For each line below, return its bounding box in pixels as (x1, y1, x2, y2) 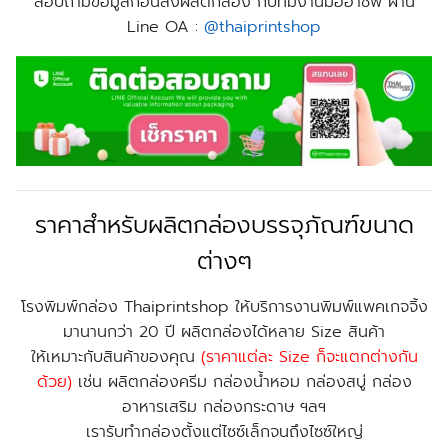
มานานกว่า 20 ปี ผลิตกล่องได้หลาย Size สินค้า (63, 320, 385, 344)
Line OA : (127, 15, 204, 39)
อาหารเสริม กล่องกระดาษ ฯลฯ (122, 395, 326, 419)
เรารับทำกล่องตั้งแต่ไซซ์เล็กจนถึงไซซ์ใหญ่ (85, 420, 363, 444)
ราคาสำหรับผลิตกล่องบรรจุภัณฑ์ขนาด (34, 207, 414, 243)
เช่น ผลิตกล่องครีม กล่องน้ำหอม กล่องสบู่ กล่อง (77, 370, 412, 394)
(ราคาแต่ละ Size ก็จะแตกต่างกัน (200, 345, 418, 369)
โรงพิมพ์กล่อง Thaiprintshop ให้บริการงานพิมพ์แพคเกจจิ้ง (20, 295, 428, 319)
